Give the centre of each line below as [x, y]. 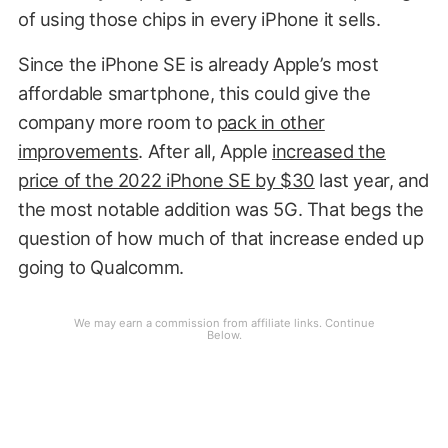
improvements [78, 151]
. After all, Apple [205, 151]
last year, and [371, 180]
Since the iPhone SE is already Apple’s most [198, 64]
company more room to [117, 122]
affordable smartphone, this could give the [194, 93]
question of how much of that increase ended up [220, 238]
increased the [328, 151]
